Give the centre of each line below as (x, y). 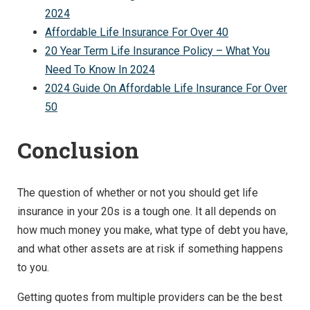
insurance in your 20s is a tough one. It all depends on (147, 212)
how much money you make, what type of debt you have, (153, 230)
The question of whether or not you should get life (138, 193)
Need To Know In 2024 (100, 69)
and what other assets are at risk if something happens (150, 249)
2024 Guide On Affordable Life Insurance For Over (166, 88)
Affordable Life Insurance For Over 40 (137, 32)
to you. (33, 268)
